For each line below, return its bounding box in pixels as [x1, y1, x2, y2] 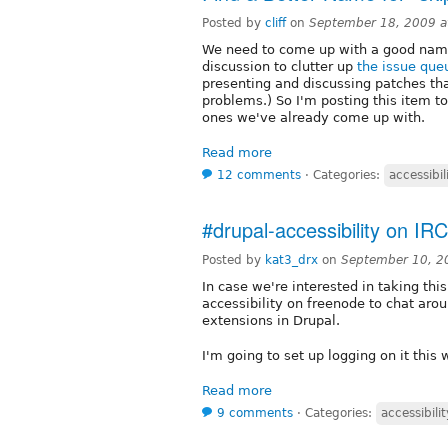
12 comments [217, 168, 301, 183]
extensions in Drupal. [202, 313, 340, 329]
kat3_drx [265, 253, 318, 268]
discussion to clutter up [202, 59, 357, 75]
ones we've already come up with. [202, 110, 425, 126]
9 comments [217, 406, 293, 421]
